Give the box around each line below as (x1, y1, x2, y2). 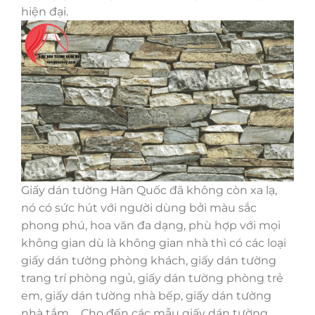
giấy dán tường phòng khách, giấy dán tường (21, 254, 276, 268)
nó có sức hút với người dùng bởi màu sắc (21, 201, 257, 215)
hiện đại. (21, 4, 68, 18)
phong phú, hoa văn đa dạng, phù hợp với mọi (21, 219, 281, 233)
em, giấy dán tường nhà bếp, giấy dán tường (21, 289, 271, 303)
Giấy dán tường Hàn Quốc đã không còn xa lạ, (21, 184, 277, 198)
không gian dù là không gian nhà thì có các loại (21, 236, 286, 250)
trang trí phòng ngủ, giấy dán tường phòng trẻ (21, 271, 283, 285)
